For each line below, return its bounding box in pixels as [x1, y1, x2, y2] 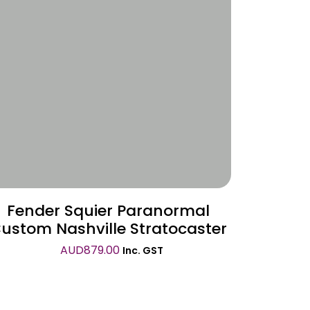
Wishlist [95, 36, 138, 51]
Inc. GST [122, 244, 163, 257]
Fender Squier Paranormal [6, 200, 210, 221]
